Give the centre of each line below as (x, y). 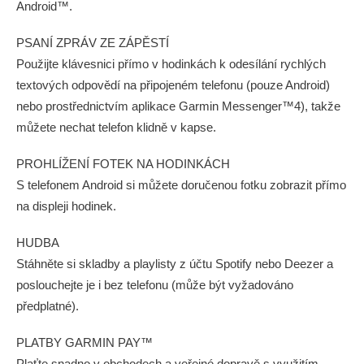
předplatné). (48, 306)
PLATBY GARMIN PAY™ (84, 342)
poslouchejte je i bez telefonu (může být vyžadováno (155, 285)
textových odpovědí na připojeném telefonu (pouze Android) (173, 85)
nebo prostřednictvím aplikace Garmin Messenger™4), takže (178, 106)
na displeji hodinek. (66, 206)
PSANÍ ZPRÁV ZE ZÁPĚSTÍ (93, 43)
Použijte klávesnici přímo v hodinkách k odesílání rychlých (171, 64)
